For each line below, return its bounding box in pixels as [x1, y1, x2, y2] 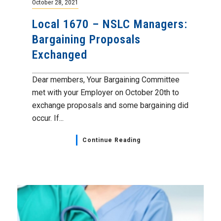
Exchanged [32, 47, 87, 62]
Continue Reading [82, 136, 141, 144]
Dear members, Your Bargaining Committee [32, 74, 180, 84]
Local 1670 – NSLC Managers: [32, 17, 187, 31]
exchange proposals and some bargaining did [32, 100, 188, 110]
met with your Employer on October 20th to [32, 87, 179, 97]
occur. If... [32, 113, 64, 123]
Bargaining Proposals [32, 32, 141, 46]
